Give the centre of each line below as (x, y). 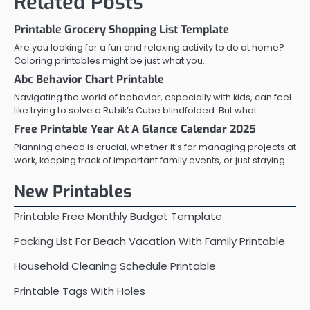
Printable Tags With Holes (80, 291)
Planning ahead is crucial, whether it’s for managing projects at (155, 147)
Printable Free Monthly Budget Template (118, 216)
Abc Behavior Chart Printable (89, 79)
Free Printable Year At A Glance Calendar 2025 (135, 129)
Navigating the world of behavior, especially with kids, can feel (153, 97)
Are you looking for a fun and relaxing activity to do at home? (149, 47)
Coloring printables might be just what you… (111, 60)
